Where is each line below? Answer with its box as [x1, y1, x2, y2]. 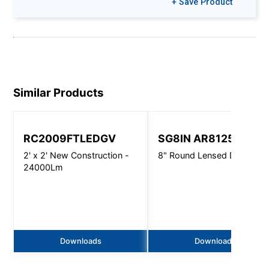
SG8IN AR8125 [158, 132, 235, 145]
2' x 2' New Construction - [23, 150, 130, 160]
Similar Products [13, 86, 104, 100]
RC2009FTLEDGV [23, 132, 116, 145]
